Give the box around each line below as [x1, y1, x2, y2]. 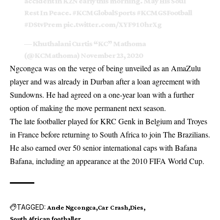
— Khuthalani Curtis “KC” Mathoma [24, 39, 146, 48]
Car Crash [97, 203, 128, 211]
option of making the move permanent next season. [10, 102, 166, 113]
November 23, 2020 [80, 51, 143, 59]
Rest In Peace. [24, 8, 72, 17]
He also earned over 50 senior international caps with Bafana [10, 142, 197, 153]
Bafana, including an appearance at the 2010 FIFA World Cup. [10, 155, 204, 166]
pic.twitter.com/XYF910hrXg [62, 20, 162, 29]
